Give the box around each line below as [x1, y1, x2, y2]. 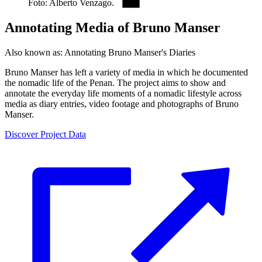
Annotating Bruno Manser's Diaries [64, 47, 195, 57]
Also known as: [5, 47, 64, 57]
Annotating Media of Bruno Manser [5, 19, 220, 35]
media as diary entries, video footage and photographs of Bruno [5, 98, 239, 109]
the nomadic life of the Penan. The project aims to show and [5, 77, 226, 88]
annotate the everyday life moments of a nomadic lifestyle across [5, 88, 242, 98]
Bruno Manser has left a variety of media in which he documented [5, 67, 248, 77]
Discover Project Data [5, 129, 86, 139]
